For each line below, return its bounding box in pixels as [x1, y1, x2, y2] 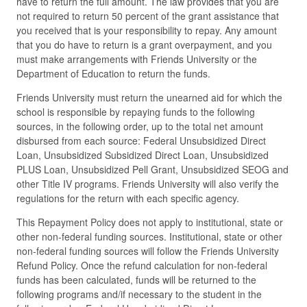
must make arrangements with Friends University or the [16, 52, 257, 66]
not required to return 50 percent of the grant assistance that [16, 9, 279, 23]
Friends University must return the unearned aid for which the [16, 90, 282, 105]
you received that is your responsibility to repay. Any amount [16, 23, 277, 38]
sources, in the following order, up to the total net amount [16, 119, 263, 134]
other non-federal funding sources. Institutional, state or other [16, 230, 282, 244]
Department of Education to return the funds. [16, 66, 210, 81]
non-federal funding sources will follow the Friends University [16, 244, 279, 258]
